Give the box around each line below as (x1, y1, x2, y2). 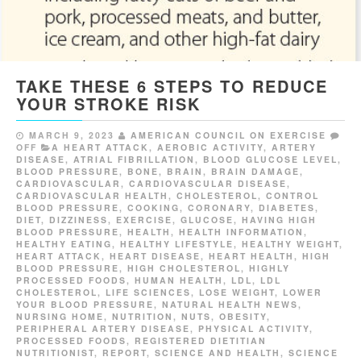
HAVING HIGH (242, 214, 317, 226)
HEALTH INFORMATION (179, 226, 304, 239)
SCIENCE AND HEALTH (155, 346, 280, 359)
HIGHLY (249, 262, 290, 275)
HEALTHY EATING (16, 238, 112, 251)
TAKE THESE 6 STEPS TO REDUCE (16, 74, 328, 98)
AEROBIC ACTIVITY (157, 141, 263, 154)
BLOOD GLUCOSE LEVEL (203, 153, 338, 166)
